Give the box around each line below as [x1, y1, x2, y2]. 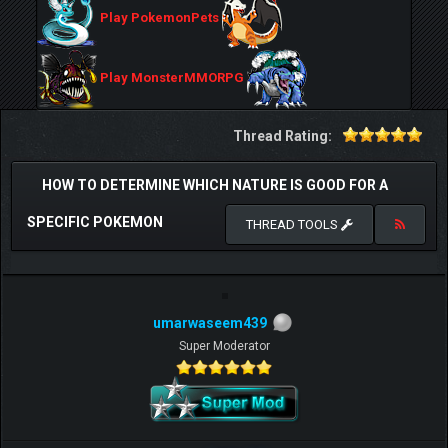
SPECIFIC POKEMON [27, 214, 163, 230]
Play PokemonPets [97, 10, 222, 26]
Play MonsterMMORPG [97, 70, 247, 86]
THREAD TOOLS [246, 217, 341, 232]
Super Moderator [178, 338, 270, 353]
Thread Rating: [233, 128, 332, 144]
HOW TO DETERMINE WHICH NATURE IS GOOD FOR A [42, 177, 388, 193]
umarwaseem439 [153, 315, 267, 331]
